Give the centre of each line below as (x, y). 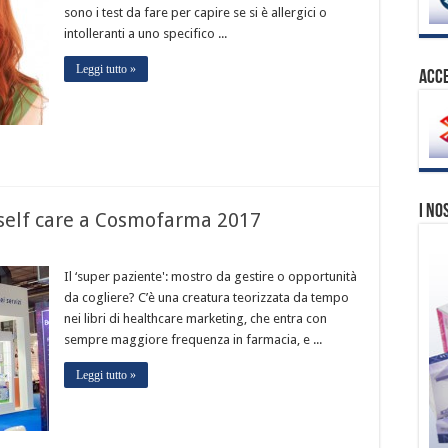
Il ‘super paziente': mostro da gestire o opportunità (210, 277)
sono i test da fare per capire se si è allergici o (195, 13)
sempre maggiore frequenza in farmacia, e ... (193, 340)
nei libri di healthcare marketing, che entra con (195, 319)
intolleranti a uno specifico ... (145, 34)
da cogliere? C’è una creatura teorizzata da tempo (206, 298)
